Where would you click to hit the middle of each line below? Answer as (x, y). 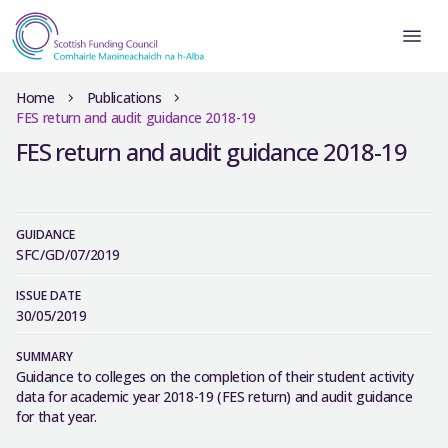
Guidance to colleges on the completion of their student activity (215, 376)
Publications (124, 97)
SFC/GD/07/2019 (68, 254)
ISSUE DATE (48, 295)
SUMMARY (44, 356)
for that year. (57, 416)
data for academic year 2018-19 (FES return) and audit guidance (214, 396)
